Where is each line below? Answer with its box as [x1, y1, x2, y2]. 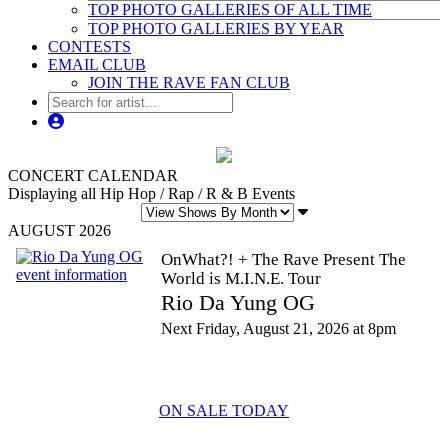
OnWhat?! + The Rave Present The [161, 250, 406, 269]
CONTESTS [48, 38, 131, 55]
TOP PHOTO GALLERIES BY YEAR [88, 20, 344, 37]
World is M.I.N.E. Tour [161, 269, 321, 288]
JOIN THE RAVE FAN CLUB [88, 74, 290, 91]
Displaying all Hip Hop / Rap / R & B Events [8, 185, 295, 202]
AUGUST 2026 [8, 222, 111, 239]
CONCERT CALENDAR [8, 167, 178, 184]
